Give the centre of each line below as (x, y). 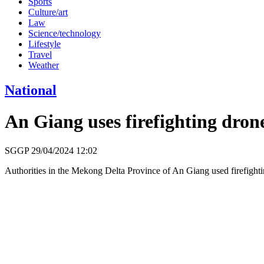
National (31, 90)
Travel (40, 54)
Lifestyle (44, 44)
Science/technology (65, 33)
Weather (44, 65)
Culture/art (48, 12)
